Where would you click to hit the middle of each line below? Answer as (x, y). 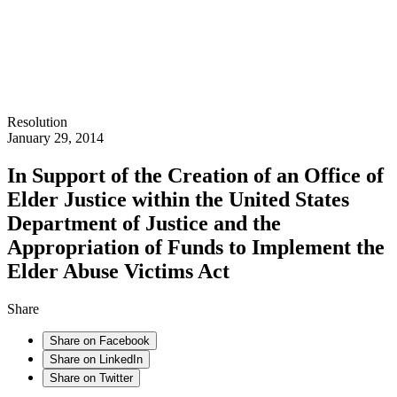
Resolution (37, 122)
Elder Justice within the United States (178, 200)
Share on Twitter (91, 378)
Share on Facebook (100, 341)
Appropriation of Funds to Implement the (196, 248)
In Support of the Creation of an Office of (195, 176)
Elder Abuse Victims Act (118, 272)
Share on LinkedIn (96, 360)
